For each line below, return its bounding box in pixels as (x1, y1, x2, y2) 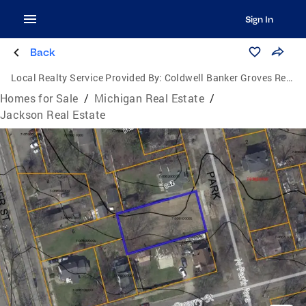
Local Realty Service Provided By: (11, 71, 163, 84)
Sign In (245, 14, 273, 25)
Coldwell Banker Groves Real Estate (164, 71, 286, 84)
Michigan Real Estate (94, 91, 205, 105)
